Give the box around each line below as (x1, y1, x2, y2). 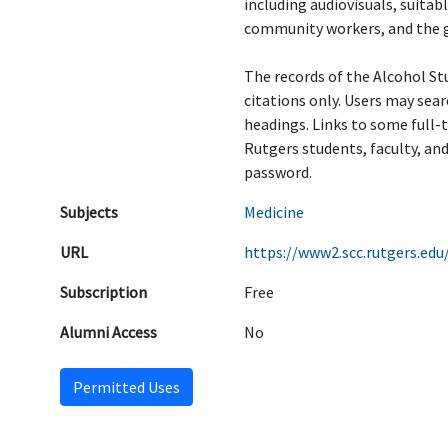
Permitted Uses (73, 377, 180, 397)
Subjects (60, 202, 118, 222)
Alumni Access (60, 322, 157, 342)
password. (244, 162, 312, 182)
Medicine (244, 202, 304, 222)
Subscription (60, 282, 147, 302)
